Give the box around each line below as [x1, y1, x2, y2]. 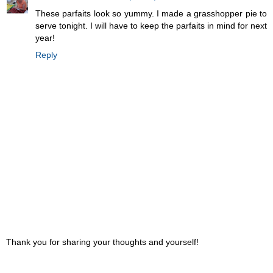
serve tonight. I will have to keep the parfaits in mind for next [35, 20, 267, 30]
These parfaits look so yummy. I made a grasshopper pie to [35, 8, 267, 18]
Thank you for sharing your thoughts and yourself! [6, 237, 199, 247]
